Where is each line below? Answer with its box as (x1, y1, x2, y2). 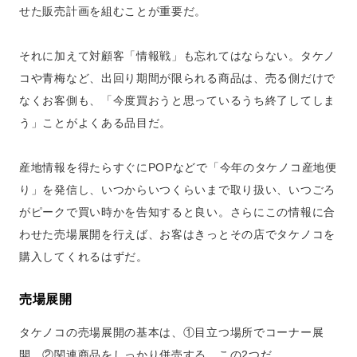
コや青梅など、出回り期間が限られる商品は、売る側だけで (19, 72, 335, 84)
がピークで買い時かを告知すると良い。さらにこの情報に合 (19, 206, 335, 218)
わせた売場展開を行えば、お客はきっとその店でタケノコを (19, 228, 335, 241)
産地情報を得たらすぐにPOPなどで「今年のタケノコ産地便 (19, 161, 337, 174)
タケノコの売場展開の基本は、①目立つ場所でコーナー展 (19, 326, 324, 339)
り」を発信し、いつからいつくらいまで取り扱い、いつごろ (19, 183, 335, 196)
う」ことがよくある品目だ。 (19, 116, 172, 129)
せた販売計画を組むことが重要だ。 (19, 5, 207, 18)
